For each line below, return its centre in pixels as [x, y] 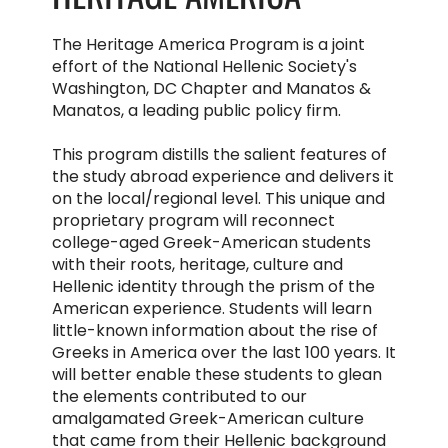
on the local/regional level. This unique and [218, 198]
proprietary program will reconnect [193, 220]
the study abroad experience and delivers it [222, 176]
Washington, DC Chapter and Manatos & [211, 88]
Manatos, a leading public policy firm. [196, 110]
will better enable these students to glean [216, 374]
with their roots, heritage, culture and [197, 264]
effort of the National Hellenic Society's [204, 66]
